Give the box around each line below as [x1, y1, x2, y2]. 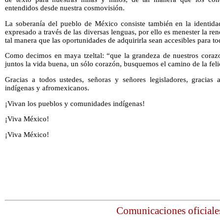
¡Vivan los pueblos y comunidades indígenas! [5, 99, 145, 108]
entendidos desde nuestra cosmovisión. [5, 4, 125, 12]
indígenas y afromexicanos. [5, 84, 89, 92]
